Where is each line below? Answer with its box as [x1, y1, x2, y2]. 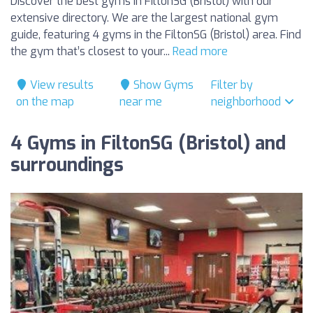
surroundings [10, 153, 124, 177]
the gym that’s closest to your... [10, 44, 173, 59]
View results [27, 78, 94, 92]
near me [119, 94, 163, 109]
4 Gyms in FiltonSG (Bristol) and [10, 131, 286, 156]
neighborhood [210, 94, 284, 109]
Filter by [210, 78, 253, 92]
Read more [173, 44, 228, 59]
